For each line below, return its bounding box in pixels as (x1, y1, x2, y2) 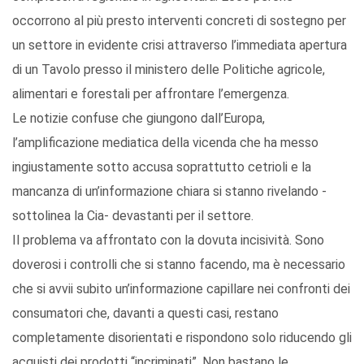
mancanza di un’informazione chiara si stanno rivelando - (12, 184, 327, 200)
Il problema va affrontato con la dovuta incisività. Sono (12, 232, 324, 249)
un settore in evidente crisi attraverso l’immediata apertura (12, 37, 347, 54)
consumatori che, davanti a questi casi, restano (12, 305, 279, 322)
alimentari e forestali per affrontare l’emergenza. (12, 86, 289, 102)
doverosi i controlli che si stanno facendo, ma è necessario (12, 257, 345, 273)
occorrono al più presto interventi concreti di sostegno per (12, 13, 346, 29)
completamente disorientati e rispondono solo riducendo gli (12, 330, 352, 346)
